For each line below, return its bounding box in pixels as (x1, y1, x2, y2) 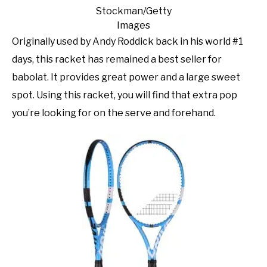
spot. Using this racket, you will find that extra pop (12, 89, 237, 101)
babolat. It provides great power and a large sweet (12, 72, 240, 83)
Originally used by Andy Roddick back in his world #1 (12, 36, 243, 48)
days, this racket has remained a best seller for (12, 54, 222, 66)
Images (117, 20, 150, 32)
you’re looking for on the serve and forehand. (12, 107, 216, 119)
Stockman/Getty (95, 5, 172, 17)
